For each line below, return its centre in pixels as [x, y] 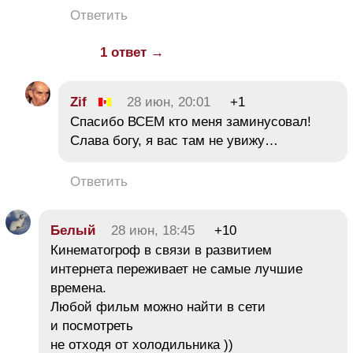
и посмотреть [92, 325]
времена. [78, 288]
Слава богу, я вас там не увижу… [174, 140]
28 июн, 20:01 [169, 102]
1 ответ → [132, 52]
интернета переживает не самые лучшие [176, 269]
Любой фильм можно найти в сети [158, 307]
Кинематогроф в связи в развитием [161, 250]
